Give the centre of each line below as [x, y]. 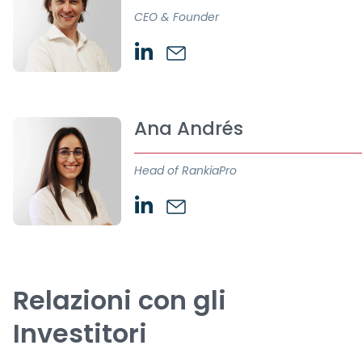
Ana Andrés [189, 128]
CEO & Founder [177, 17]
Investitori [80, 333]
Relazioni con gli [120, 300]
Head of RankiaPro [185, 170]
